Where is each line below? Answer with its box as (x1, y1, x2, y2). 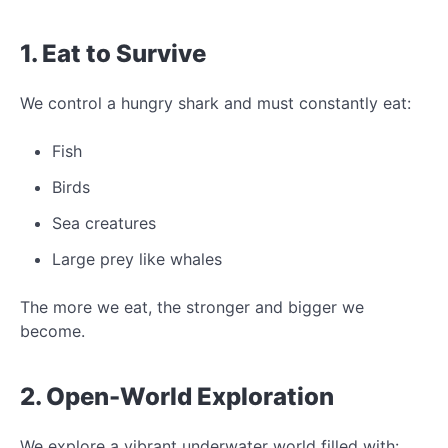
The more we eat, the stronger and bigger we (20, 296, 364, 317)
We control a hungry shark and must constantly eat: (20, 92, 411, 113)
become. (20, 320, 85, 341)
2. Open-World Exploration (20, 381, 334, 411)
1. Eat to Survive (20, 38, 206, 68)
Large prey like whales (52, 248, 222, 269)
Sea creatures (52, 212, 156, 233)
